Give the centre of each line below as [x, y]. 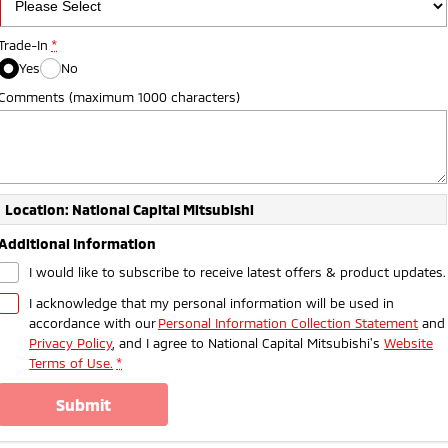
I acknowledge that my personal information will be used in [212, 302]
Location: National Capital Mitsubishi [130, 209]
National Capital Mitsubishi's [294, 342]
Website [409, 342]
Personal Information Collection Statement [288, 322]
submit [87, 404]
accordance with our [94, 322]
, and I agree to [160, 342]
